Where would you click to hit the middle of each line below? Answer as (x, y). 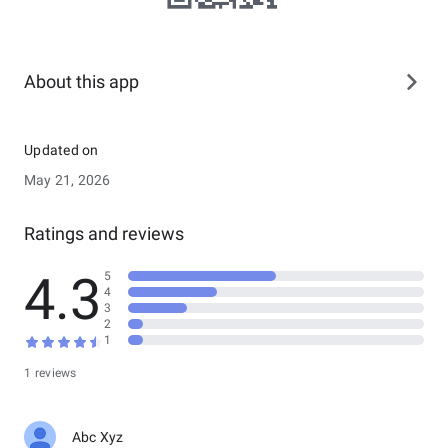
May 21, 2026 (67, 180)
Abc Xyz (98, 437)
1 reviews (50, 373)
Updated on (61, 150)
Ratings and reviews (104, 233)
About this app (81, 81)
